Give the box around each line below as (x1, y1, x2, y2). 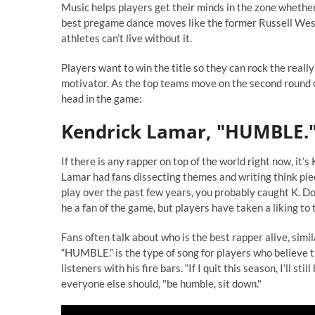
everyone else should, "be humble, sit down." (61, 277, 262, 290)
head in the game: (61, 92, 142, 105)
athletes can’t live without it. (61, 32, 192, 44)
